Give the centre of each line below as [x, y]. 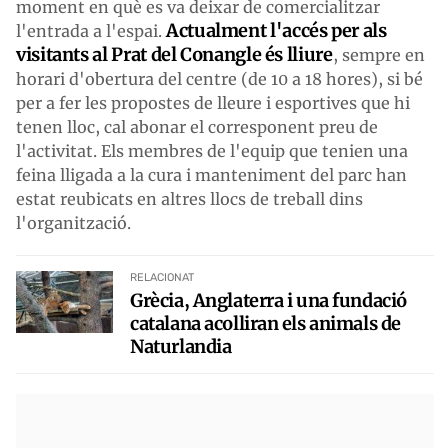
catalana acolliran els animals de [265, 323]
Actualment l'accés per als [276, 30]
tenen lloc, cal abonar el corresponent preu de [197, 126]
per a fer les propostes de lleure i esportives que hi [213, 102]
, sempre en [378, 54]
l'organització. [73, 222]
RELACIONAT [162, 277]
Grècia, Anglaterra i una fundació [268, 300]
